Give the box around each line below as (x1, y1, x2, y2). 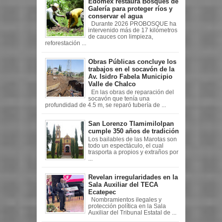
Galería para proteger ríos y (88, 4, 172, 12)
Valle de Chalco (88, 80, 136, 88)
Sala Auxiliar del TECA (88, 180, 158, 188)
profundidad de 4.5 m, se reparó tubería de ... (45, 102, 166, 108)
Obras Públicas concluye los (88, 58, 176, 66)
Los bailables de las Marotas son (88, 136, 177, 142)
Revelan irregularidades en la (88, 173, 178, 181)
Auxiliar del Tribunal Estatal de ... (88, 210, 176, 216)
